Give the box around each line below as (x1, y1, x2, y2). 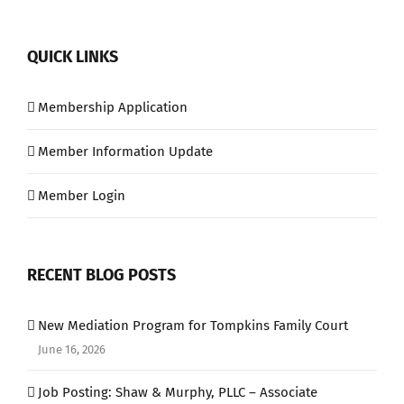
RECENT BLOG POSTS (27, 265, 176, 285)
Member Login (38, 188, 125, 204)
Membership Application (38, 99, 188, 115)
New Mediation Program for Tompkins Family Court (38, 317, 348, 334)
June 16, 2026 (38, 343, 106, 356)
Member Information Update (38, 143, 213, 160)
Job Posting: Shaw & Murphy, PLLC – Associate (38, 384, 317, 400)
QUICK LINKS (27, 47, 118, 67)
